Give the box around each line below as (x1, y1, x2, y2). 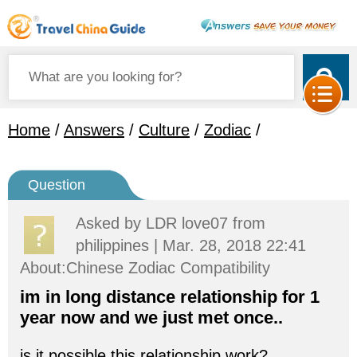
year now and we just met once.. (20, 308, 283, 328)
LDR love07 (146, 214, 228, 232)
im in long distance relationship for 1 (20, 287, 320, 307)
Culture (139, 121, 190, 139)
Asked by (76, 214, 146, 232)
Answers (64, 121, 124, 139)
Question (28, 177, 85, 193)
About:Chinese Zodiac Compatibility (20, 259, 270, 277)
